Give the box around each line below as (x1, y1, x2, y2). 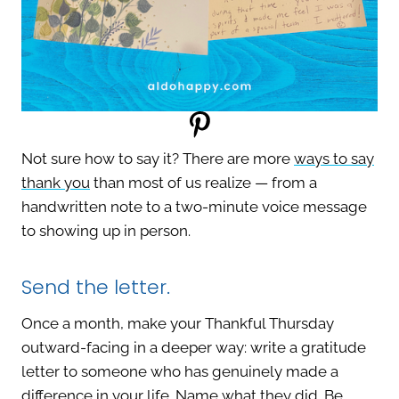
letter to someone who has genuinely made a (21, 362, 338, 381)
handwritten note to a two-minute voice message (21, 198, 367, 216)
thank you (21, 174, 90, 192)
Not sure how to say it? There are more (21, 150, 294, 168)
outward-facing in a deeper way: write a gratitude (21, 338, 366, 357)
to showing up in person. (21, 222, 191, 240)
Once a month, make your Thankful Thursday (21, 314, 334, 333)
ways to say (294, 150, 374, 168)
